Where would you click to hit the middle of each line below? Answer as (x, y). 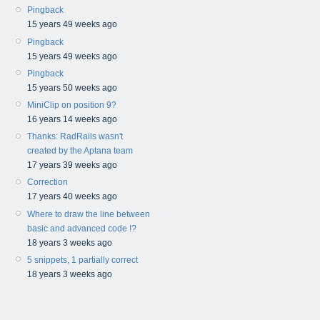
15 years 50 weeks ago (72, 87)
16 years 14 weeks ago (72, 119)
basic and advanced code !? (82, 228)
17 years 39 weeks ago (72, 165)
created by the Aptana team (80, 151)
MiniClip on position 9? (72, 105)
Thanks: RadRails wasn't (75, 137)
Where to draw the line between (89, 214)
